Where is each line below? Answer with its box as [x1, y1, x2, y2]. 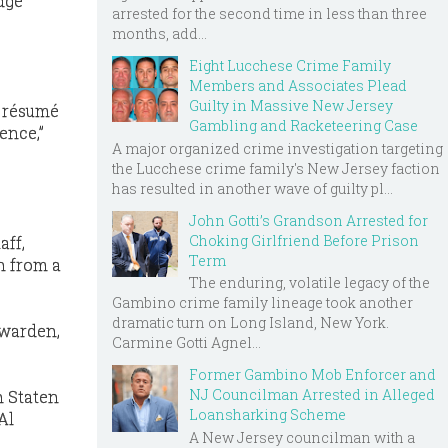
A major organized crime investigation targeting [112, 138, 443, 158]
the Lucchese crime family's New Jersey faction [112, 158, 440, 178]
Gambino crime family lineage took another [112, 293, 413, 313]
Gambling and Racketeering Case [189, 115, 418, 135]
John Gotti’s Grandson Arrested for [189, 210, 428, 230]
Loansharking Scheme [189, 405, 346, 425]
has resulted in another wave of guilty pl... [112, 178, 393, 198]
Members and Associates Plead [189, 75, 407, 95]
